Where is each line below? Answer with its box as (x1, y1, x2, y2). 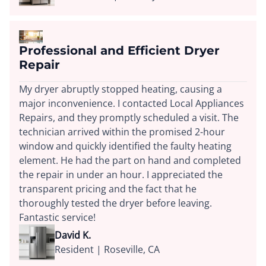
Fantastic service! (19, 211, 96, 224)
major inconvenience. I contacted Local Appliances (19, 97, 244, 110)
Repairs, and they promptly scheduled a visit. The (19, 111, 239, 125)
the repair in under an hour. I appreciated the (19, 168, 223, 182)
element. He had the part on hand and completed (19, 154, 241, 167)
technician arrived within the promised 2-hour (19, 125, 225, 139)
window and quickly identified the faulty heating (19, 140, 232, 153)
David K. (55, 229, 91, 242)
